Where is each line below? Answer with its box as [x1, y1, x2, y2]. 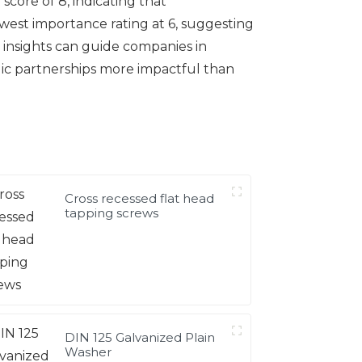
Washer [65, 343, 112, 360]
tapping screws [65, 204, 159, 221]
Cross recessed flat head [65, 190, 215, 206]
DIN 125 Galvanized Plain [65, 329, 216, 345]
